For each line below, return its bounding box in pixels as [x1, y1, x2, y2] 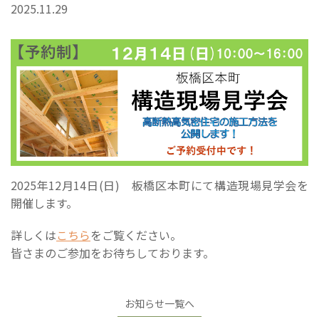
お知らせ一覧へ [125, 296, 194, 310]
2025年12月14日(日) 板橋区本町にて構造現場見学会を [11, 176, 308, 194]
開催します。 [11, 194, 78, 211]
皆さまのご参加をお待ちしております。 [11, 244, 214, 261]
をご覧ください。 [90, 226, 182, 244]
